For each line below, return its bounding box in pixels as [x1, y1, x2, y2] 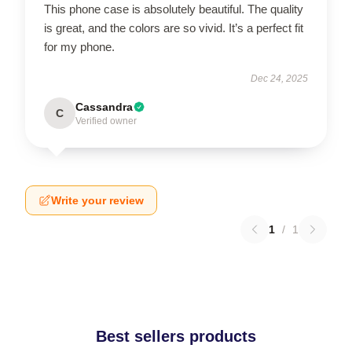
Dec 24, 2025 [251, 72, 308, 84]
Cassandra [75, 100, 133, 113]
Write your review [51, 193, 144, 207]
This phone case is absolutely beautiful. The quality [44, 2, 303, 16]
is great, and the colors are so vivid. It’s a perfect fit [44, 20, 303, 35]
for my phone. [44, 39, 115, 53]
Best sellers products [96, 327, 256, 345]
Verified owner [75, 115, 137, 126]
